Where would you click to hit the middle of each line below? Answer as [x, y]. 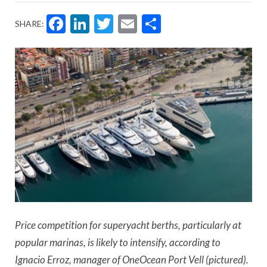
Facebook [123, 24]
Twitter [157, 24]
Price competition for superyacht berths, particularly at [128, 225]
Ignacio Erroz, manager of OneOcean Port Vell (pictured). [132, 259]
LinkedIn [140, 24]
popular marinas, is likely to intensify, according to [118, 242]
